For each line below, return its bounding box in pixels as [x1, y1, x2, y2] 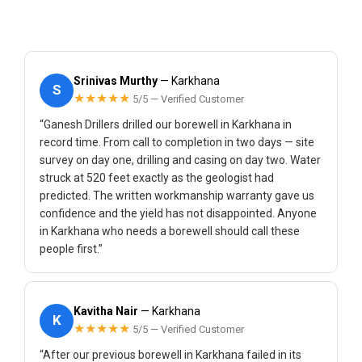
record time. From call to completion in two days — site [40, 136, 314, 149]
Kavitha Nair [74, 305, 138, 318]
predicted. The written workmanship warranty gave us [40, 189, 314, 202]
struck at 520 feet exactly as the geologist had [40, 171, 274, 184]
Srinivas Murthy [74, 74, 158, 87]
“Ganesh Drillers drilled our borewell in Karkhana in [40, 118, 292, 131]
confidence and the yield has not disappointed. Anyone [40, 207, 317, 220]
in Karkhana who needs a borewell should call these [40, 225, 300, 238]
